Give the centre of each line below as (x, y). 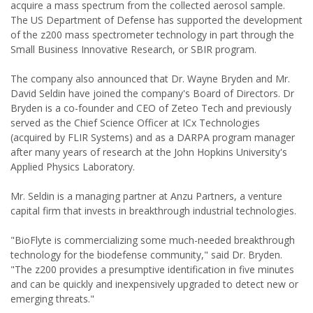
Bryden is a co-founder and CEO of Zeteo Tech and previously (151, 108)
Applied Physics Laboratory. (73, 167)
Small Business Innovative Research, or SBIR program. (133, 49)
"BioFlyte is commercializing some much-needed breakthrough (153, 240)
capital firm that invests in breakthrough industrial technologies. (153, 211)
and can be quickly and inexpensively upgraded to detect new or (154, 284)
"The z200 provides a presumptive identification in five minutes (152, 269)
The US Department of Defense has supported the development (156, 20)
